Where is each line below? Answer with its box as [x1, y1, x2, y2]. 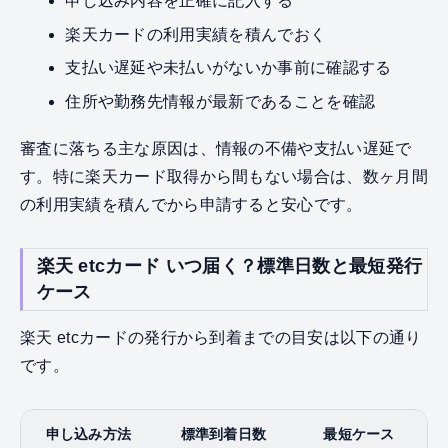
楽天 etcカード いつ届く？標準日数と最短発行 [36, 256, 423, 277]
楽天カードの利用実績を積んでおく [65, 25, 327, 43]
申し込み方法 [45, 426, 132, 443]
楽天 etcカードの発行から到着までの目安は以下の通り [20, 329, 422, 347]
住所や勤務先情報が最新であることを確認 [65, 92, 376, 110]
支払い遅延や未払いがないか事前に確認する [65, 59, 392, 77]
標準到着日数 [180, 426, 267, 443]
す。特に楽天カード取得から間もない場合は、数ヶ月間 [20, 168, 429, 186]
